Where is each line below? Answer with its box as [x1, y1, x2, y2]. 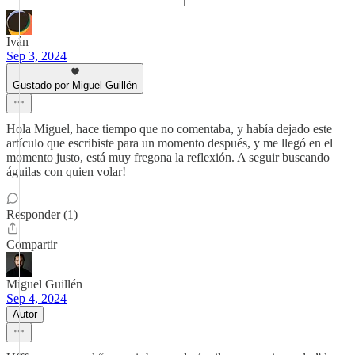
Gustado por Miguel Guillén [13, 79, 137, 91]
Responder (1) [6, 208, 78, 221]
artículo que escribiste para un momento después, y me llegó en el [6, 136, 333, 150]
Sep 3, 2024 [6, 49, 67, 63]
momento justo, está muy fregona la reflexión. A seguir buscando [6, 151, 330, 164]
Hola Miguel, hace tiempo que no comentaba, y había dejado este [6, 122, 332, 136]
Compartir [6, 238, 57, 251]
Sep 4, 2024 [6, 292, 67, 305]
